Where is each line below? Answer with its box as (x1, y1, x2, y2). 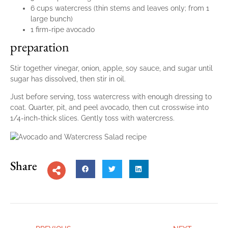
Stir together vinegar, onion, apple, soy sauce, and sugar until (10, 64, 213, 72)
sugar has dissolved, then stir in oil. (10, 75, 126, 83)
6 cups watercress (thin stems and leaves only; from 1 (31, 4, 209, 12)
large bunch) (31, 15, 73, 23)
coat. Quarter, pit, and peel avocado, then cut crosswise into (10, 103, 209, 112)
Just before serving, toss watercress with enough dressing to (10, 93, 212, 101)
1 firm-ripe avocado (31, 25, 95, 34)
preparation (10, 38, 69, 55)
